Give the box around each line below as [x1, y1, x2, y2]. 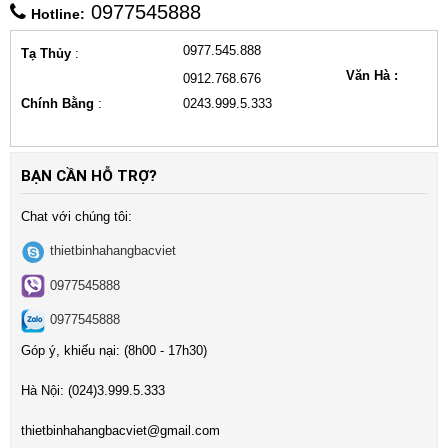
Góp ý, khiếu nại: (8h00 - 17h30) [21, 342, 207, 358]
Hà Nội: [21, 382, 68, 398]
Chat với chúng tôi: [21, 209, 132, 225]
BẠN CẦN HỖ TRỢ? [21, 166, 157, 186]
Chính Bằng [21, 96, 98, 112]
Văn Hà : [345, 68, 398, 84]
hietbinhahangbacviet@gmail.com [25, 422, 220, 438]
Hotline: [31, 6, 85, 23]
